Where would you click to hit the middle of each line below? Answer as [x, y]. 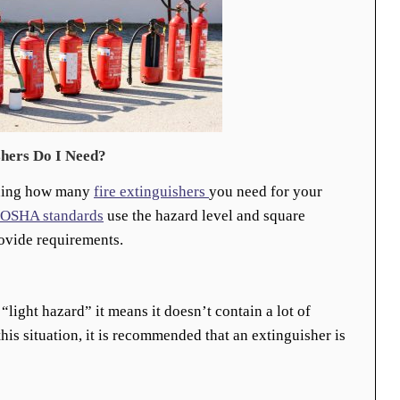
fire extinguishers [151, 192]
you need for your [266, 192]
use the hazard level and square [204, 216]
